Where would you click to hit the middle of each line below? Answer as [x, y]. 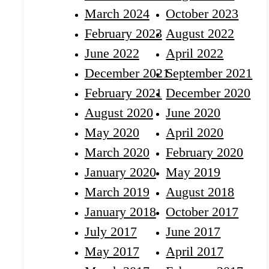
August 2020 [119, 113]
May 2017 [112, 252]
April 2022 [195, 53]
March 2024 [117, 14]
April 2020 [195, 133]
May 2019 [193, 172]
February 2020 [205, 153]
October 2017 [202, 212]
